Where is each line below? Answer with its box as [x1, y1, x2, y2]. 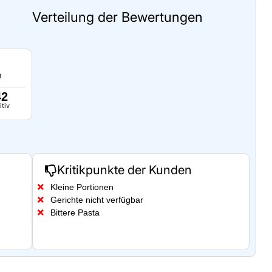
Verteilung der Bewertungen [32, 9, 203, 25]
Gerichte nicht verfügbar [50, 195, 143, 205]
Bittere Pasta [50, 208, 100, 218]
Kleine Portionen [50, 182, 114, 192]
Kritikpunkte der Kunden [57, 163, 192, 178]
